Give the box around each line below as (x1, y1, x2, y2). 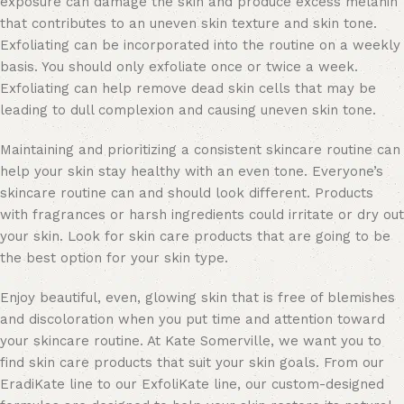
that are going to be (252, 227, 390, 244)
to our (93, 375, 142, 392)
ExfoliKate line (142, 375, 237, 392)
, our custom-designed (237, 375, 384, 392)
